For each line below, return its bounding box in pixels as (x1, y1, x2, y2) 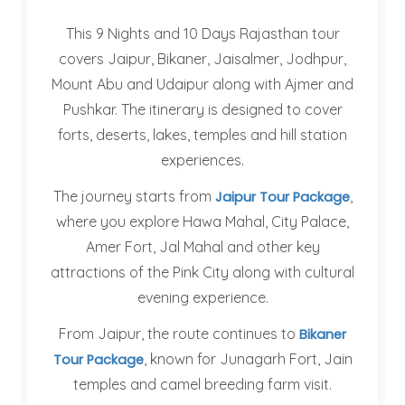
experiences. (161, 151, 244, 169)
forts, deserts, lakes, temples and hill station (58, 126, 347, 144)
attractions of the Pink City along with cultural (51, 263, 354, 281)
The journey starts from (52, 187, 215, 205)
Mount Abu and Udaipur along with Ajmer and (52, 75, 353, 93)
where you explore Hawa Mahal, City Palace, (56, 212, 349, 231)
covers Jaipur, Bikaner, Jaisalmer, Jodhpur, (59, 50, 346, 68)
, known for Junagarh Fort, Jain (143, 350, 353, 368)
